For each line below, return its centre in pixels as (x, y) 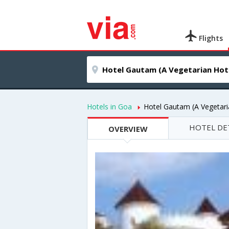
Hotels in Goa (109, 107)
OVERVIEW (128, 129)
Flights (210, 38)
